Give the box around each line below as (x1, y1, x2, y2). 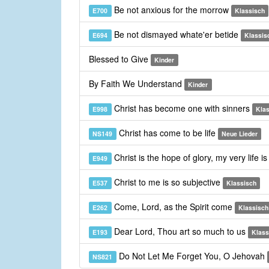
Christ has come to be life (116, 127, 218, 139)
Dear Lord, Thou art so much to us (111, 225, 248, 238)
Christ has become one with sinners (111, 102, 252, 115)
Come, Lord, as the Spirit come (111, 201, 235, 213)
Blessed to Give (89, 53, 151, 65)
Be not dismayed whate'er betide (111, 28, 241, 41)
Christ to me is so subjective (111, 176, 223, 189)
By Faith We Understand (89, 77, 184, 90)
